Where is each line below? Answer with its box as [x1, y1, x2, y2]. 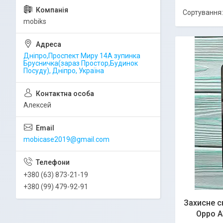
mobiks [23, 17, 46, 25]
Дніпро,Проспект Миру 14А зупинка [23, 51, 140, 60]
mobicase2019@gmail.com [23, 135, 110, 143]
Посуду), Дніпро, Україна [23, 66, 104, 75]
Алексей [23, 101, 51, 109]
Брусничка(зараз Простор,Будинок [23, 59, 138, 67]
